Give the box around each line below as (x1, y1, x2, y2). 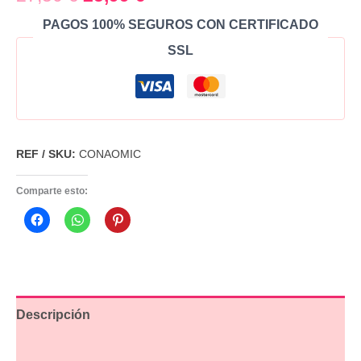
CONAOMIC (79, 147, 141, 160)
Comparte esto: (16, 185, 88, 197)
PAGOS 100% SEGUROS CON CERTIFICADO (43, 17, 318, 31)
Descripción (16, 307, 90, 322)
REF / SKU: (16, 147, 76, 160)
